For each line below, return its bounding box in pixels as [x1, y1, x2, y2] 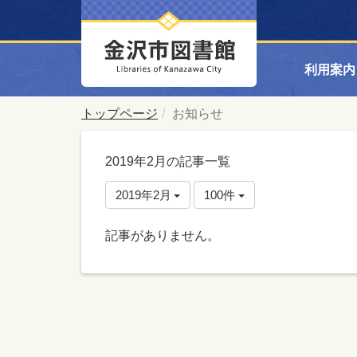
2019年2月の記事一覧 [105, 155, 230, 168]
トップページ [81, 107, 158, 120]
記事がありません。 [105, 229, 220, 242]
